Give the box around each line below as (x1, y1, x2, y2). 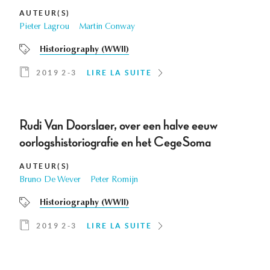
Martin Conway (79, 23, 135, 32)
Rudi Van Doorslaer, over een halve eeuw (19, 118, 218, 133)
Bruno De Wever (19, 176, 81, 185)
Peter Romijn (90, 176, 138, 185)
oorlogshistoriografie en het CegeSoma (19, 135, 211, 150)
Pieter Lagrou (19, 23, 69, 32)
